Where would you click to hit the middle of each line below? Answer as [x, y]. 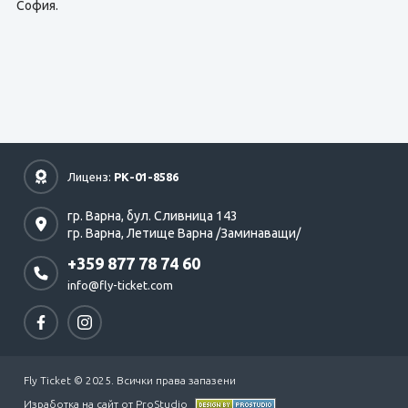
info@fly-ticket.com [120, 285]
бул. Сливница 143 [182, 215]
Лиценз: [91, 176]
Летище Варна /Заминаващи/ [214, 233]
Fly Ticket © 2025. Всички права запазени [130, 380]
